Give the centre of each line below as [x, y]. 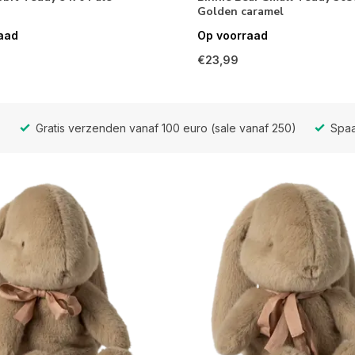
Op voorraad [232, 36]
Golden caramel [240, 12]
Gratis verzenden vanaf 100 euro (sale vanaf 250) [164, 128]
